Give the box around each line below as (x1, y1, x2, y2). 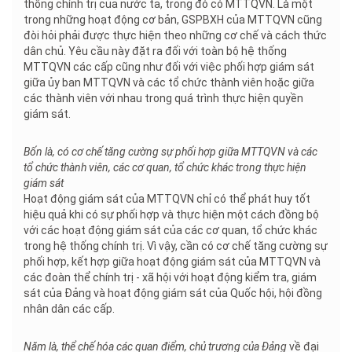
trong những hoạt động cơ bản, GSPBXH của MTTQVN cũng (24, 13, 322, 27)
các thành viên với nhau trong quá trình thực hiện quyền (24, 92, 303, 105)
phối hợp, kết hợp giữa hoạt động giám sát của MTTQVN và (24, 255, 321, 269)
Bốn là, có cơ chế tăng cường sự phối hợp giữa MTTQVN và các (24, 145, 317, 159)
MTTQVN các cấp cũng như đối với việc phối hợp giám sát (24, 60, 314, 74)
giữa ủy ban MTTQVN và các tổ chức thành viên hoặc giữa (24, 76, 314, 90)
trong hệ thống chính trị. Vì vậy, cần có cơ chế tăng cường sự (24, 240, 328, 253)
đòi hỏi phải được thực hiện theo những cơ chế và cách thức (24, 29, 327, 42)
